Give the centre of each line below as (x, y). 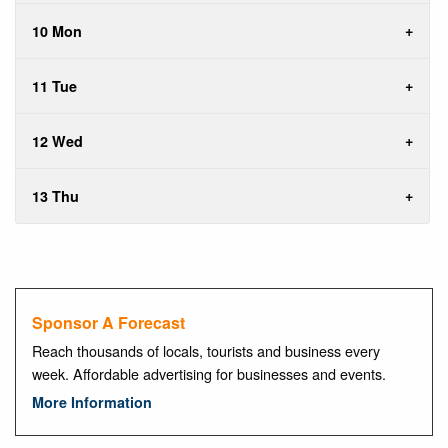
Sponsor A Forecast (108, 322)
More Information (92, 402)
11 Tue (54, 85)
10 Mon (57, 30)
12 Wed (57, 140)
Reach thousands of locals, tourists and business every (206, 351)
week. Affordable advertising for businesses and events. (209, 374)
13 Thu (55, 195)
